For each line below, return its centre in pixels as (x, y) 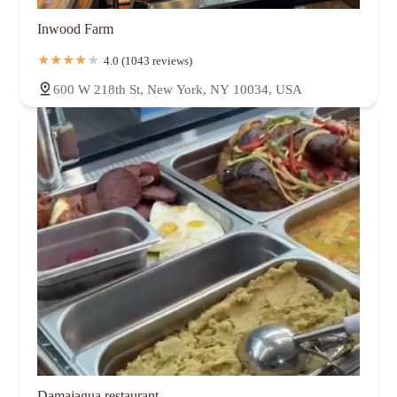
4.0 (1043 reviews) (148, 60)
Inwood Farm (75, 28)
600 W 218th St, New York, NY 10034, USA (178, 89)
